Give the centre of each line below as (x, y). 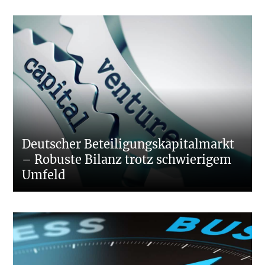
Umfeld (44, 175)
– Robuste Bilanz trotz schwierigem (127, 160)
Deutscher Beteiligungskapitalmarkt (128, 144)
